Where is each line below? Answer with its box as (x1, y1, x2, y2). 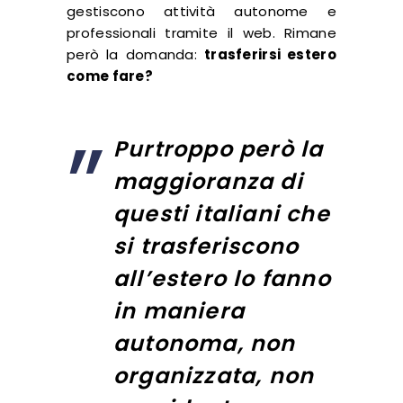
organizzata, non (113, 360, 315, 390)
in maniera (113, 295, 245, 326)
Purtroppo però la (113, 133, 324, 164)
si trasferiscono (113, 230, 300, 261)
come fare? (67, 66, 154, 85)
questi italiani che (113, 198, 330, 228)
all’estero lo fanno (113, 263, 331, 293)
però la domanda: (67, 44, 204, 64)
